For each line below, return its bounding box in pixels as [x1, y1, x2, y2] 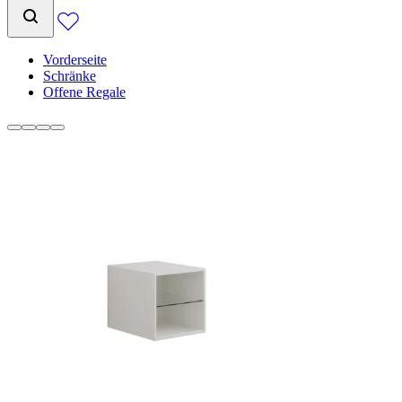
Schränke [43, 68, 96, 83]
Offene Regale [43, 84, 126, 100]
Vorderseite [43, 52, 107, 67]
